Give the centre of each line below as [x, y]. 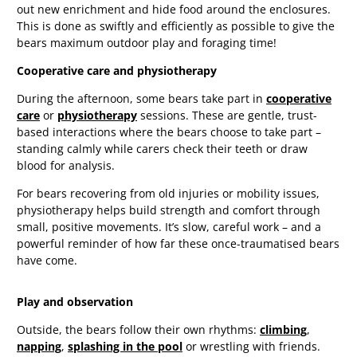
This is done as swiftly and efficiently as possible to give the [176, 25]
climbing [283, 330]
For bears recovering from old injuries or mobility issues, [168, 193]
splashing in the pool [125, 347]
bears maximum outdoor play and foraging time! [147, 42]
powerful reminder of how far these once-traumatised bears [178, 243]
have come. [47, 260]
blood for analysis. [66, 165]
